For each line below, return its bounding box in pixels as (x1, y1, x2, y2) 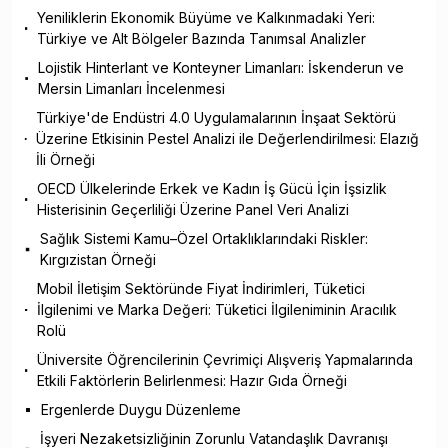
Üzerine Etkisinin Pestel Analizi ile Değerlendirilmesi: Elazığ (36, 130, 420, 148)
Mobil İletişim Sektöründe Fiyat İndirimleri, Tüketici (36, 280, 365, 298)
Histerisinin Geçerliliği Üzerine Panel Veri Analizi (37, 201, 350, 219)
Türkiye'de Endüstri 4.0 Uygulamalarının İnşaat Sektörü (36, 109, 397, 127)
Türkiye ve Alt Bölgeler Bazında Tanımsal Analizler (37, 30, 367, 48)
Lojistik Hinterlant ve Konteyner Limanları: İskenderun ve (38, 59, 405, 77)
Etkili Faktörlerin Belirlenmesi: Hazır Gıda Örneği (37, 372, 348, 390)
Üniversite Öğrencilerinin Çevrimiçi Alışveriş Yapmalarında (37, 351, 414, 369)
